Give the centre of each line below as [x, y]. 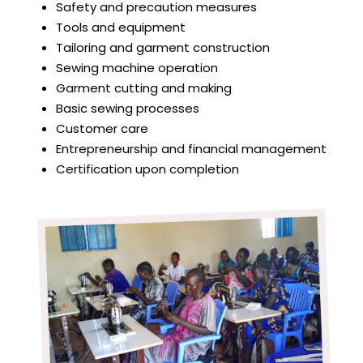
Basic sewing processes [128, 108]
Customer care [102, 128]
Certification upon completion [148, 169]
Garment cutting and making [144, 88]
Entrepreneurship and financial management [192, 148]
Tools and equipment [121, 27]
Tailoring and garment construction [163, 47]
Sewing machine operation [137, 67]
